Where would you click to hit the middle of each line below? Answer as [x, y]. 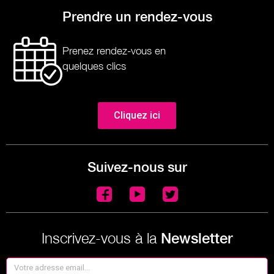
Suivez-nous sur [137, 167]
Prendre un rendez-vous [137, 17]
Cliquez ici [137, 116]
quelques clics [94, 66]
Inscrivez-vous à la [101, 238]
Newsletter [197, 238]
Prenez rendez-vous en [114, 51]
